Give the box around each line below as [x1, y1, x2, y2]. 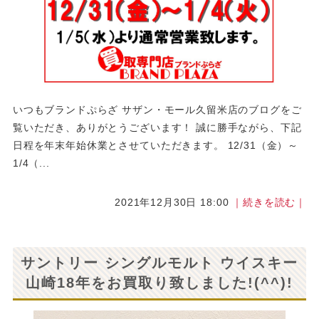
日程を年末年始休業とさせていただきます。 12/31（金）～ [12, 139, 299, 151]
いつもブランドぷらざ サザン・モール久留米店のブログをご [12, 103, 302, 115]
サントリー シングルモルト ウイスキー [21, 254, 298, 271]
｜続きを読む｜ [232, 196, 307, 208]
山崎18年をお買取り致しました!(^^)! [26, 274, 293, 291]
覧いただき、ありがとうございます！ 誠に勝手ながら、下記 [12, 121, 302, 133]
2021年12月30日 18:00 [115, 196, 233, 208]
